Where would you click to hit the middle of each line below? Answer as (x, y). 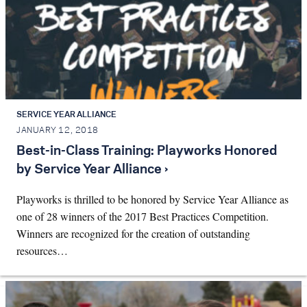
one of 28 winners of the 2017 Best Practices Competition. (143, 217)
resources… (42, 251)
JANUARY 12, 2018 (58, 130)
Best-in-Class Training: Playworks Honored (147, 152)
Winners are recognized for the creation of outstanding (133, 234)
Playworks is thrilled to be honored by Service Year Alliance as (152, 199)
